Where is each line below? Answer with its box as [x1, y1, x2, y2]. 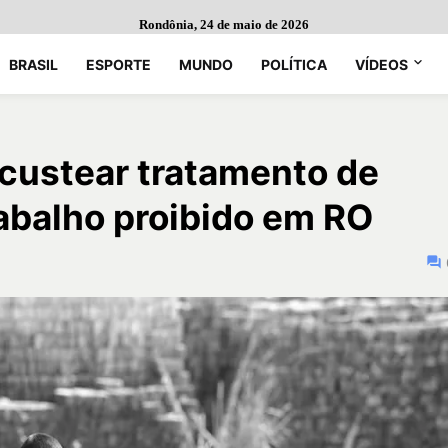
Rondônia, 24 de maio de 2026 [139, 17, 309, 32]
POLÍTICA [261, 55, 327, 73]
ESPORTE [86, 55, 151, 73]
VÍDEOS [355, 55, 408, 73]
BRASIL [9, 55, 58, 73]
